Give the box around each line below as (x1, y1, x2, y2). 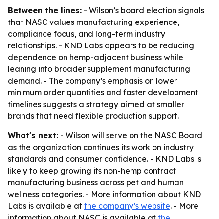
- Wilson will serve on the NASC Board (58, 131, 202, 140)
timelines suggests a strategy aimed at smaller (8, 99, 184, 109)
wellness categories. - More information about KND (8, 189, 201, 199)
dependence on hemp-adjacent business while (8, 52, 183, 62)
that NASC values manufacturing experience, (8, 17, 179, 27)
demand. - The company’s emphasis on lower (8, 76, 177, 86)
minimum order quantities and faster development (8, 88, 198, 97)
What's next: (8, 131, 58, 140)
